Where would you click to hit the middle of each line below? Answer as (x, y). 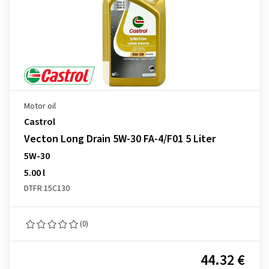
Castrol (40, 122)
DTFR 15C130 (47, 189)
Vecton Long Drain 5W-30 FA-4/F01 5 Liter (120, 139)
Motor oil (40, 106)
